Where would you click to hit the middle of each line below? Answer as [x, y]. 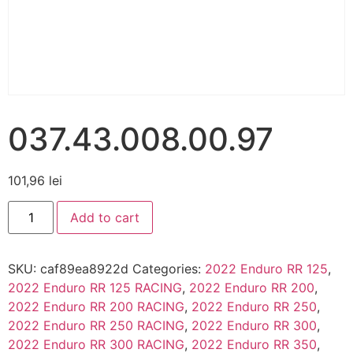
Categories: [169, 269]
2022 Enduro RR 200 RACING [96, 307]
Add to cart [105, 218]
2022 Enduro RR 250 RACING [96, 326]
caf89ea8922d [84, 269]
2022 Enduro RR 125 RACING [95, 288]
